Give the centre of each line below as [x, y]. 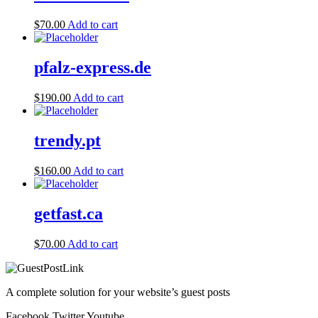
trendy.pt [67, 141]
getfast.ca [68, 213]
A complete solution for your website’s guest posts [118, 292]
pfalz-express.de [93, 68]
